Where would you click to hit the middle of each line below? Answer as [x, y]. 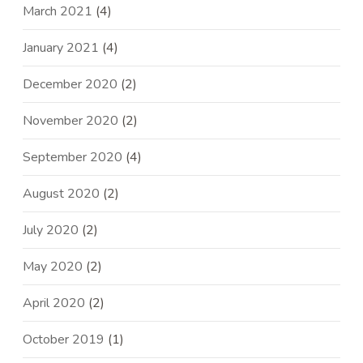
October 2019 [64, 340]
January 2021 [61, 48]
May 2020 [53, 267]
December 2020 [70, 85]
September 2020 [73, 158]
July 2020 [51, 231]
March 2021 [58, 12]
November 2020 [71, 121]
